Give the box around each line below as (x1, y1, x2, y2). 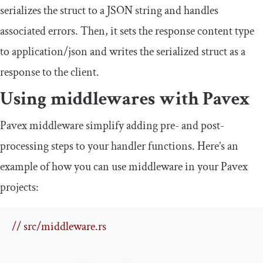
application (12, 43, 63, 59)
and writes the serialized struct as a (87, 43, 245, 59)
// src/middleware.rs (12, 218, 106, 234)
